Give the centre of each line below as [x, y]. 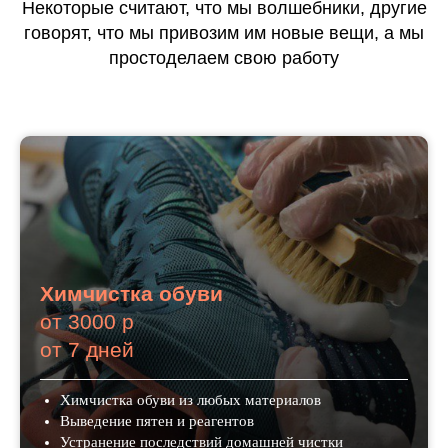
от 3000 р [87, 322]
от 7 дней [87, 350]
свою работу [286, 58]
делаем [197, 58]
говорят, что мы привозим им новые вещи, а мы [224, 33]
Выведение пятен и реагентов [157, 421]
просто [137, 58]
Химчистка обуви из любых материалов [190, 400]
